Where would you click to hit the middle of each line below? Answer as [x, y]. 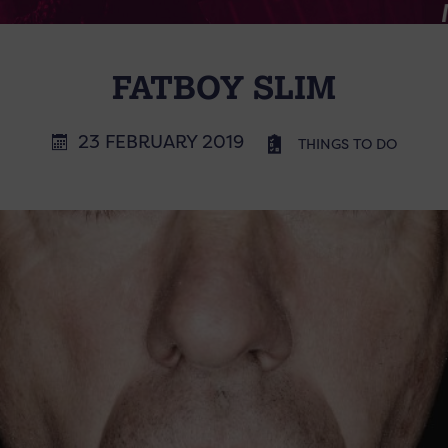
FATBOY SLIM [224, 86]
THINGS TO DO [347, 144]
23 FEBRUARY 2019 [160, 141]
